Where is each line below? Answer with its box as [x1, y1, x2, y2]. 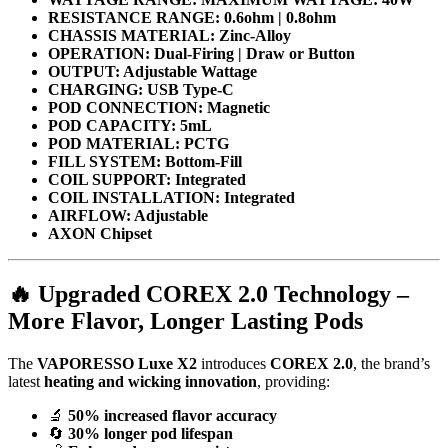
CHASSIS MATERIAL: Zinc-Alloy [48, 27, 291, 45]
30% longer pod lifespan [68, 425, 233, 442]
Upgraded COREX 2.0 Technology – [38, 281, 409, 308]
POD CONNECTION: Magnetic [48, 99, 270, 117]
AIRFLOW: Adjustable [48, 207, 208, 225]
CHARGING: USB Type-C [48, 81, 234, 99]
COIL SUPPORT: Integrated [48, 171, 246, 189]
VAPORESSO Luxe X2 [37, 355, 197, 372]
